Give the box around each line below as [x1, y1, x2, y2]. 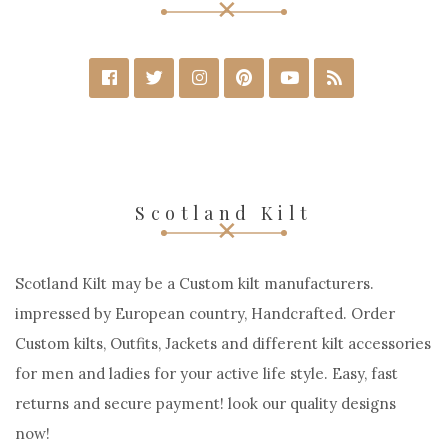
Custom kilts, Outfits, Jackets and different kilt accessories [15, 334, 431, 354]
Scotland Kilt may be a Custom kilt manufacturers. [15, 274, 374, 294]
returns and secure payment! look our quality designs [15, 394, 396, 414]
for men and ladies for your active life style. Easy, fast [15, 364, 398, 384]
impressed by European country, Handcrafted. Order [15, 304, 395, 324]
